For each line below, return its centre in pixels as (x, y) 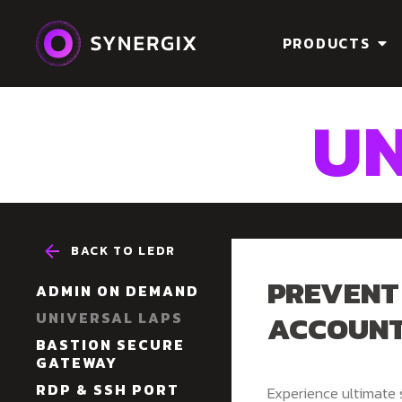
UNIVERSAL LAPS (109, 317)
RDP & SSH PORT (108, 389)
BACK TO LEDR (124, 251)
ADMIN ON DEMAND (118, 290)
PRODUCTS (326, 43)
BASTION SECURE (110, 344)
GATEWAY (77, 362)
